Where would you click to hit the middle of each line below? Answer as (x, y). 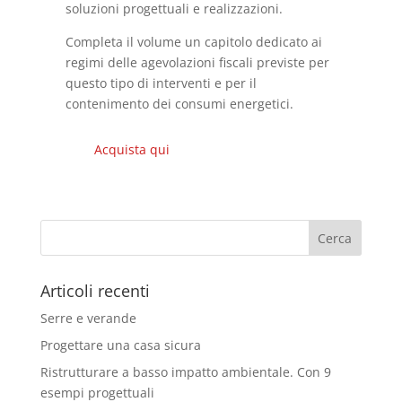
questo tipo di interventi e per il (162, 83)
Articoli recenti (95, 291)
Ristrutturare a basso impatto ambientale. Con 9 (185, 372)
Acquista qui (131, 150)
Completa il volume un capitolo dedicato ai (194, 42)
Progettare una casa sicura (120, 345)
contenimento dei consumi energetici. (180, 104)
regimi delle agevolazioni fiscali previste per (198, 63)
